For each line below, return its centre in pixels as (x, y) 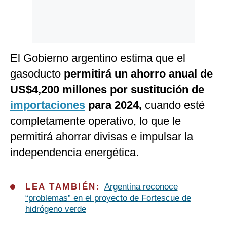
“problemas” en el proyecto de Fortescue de (108, 198)
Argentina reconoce (141, 187)
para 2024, (115, 105)
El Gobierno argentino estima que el (98, 58)
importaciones (48, 105)
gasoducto (37, 74)
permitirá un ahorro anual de (138, 74)
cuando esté (175, 105)
